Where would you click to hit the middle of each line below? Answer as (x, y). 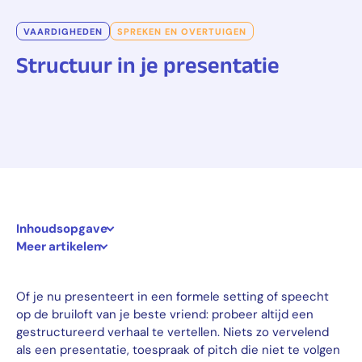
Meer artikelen (59, 246)
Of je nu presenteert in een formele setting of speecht (173, 296)
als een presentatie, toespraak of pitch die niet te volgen (178, 349)
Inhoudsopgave (62, 228)
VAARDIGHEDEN (63, 31)
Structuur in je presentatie (148, 65)
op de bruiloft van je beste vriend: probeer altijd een (165, 314)
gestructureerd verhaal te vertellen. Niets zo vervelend (173, 332)
